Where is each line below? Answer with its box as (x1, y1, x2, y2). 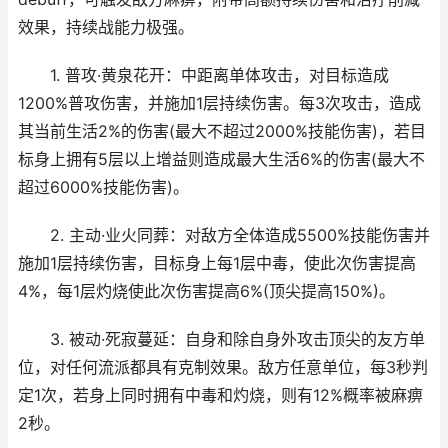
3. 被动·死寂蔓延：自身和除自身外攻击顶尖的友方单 (18, 330, 425, 349)
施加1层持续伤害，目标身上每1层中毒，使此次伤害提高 (18, 254, 416, 273)
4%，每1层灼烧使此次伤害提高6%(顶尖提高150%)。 (18, 282, 395, 301)
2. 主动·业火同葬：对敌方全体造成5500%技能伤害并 (18, 226, 430, 245)
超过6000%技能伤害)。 (18, 178, 189, 197)
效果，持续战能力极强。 (18, 18, 194, 37)
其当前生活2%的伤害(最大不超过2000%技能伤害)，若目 (18, 122, 426, 141)
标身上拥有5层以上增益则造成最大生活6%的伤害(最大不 (18, 150, 425, 169)
